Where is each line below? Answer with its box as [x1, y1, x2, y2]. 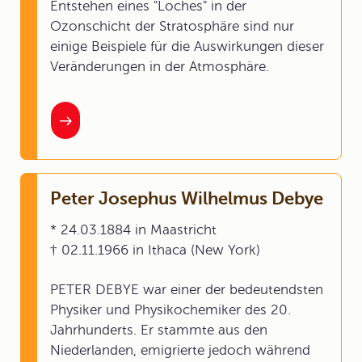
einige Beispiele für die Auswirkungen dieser [50, 39, 324, 54]
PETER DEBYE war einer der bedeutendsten [50, 282, 323, 297]
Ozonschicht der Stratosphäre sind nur [50, 19, 294, 34]
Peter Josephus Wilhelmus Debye [50, 188, 323, 208]
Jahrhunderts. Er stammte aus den [50, 322, 267, 338]
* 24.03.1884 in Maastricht [50, 222, 217, 238]
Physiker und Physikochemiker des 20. [50, 302, 291, 318]
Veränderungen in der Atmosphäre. [50, 59, 269, 74]
